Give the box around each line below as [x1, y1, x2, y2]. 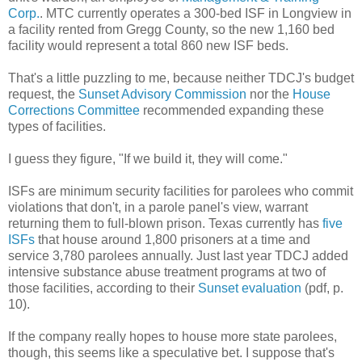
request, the [8, 86, 78, 101]
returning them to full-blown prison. [8, 216, 205, 230]
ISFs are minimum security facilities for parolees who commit [8, 183, 353, 198]
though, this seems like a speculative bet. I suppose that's [8, 345, 335, 360]
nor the [246, 86, 293, 101]
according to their [96, 280, 198, 295]
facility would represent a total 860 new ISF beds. [8, 38, 288, 53]
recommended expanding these [140, 103, 324, 117]
